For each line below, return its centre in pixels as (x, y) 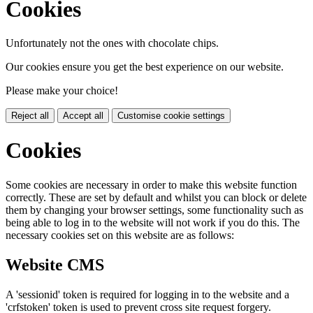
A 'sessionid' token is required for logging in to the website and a (147, 294)
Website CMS (55, 264)
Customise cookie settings (171, 116)
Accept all (83, 116)
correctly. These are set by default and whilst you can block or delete (156, 197)
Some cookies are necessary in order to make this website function (151, 184)
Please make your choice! (62, 90)
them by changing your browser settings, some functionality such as (154, 210)
